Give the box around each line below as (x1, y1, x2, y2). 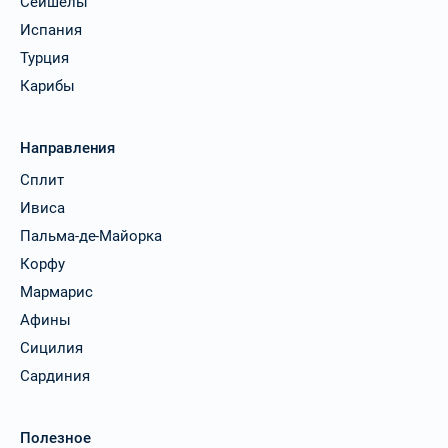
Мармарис (20, 282, 93, 301)
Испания (20, 20, 82, 39)
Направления (20, 138, 116, 157)
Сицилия (20, 338, 83, 357)
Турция (20, 48, 69, 67)
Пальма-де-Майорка (20, 226, 162, 245)
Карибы (20, 76, 75, 95)
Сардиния (20, 366, 90, 385)
